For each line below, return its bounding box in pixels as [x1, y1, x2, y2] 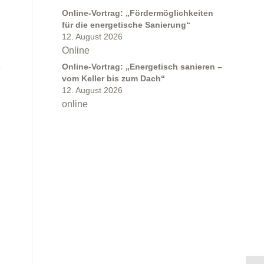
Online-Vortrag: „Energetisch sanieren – [62, 62, 223, 71]
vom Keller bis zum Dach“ [62, 74, 166, 83]
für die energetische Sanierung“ [62, 21, 196, 29]
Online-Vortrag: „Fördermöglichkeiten [62, 9, 214, 18]
